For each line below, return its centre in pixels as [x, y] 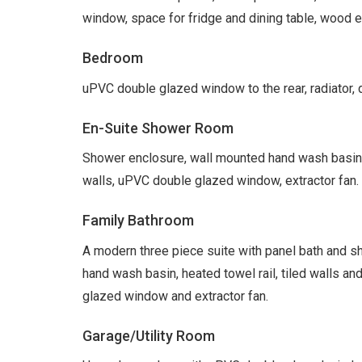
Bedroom [113, 58]
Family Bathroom [138, 221]
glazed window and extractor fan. [175, 296]
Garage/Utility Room [149, 335]
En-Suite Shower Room [158, 128]
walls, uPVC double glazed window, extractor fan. [221, 181]
